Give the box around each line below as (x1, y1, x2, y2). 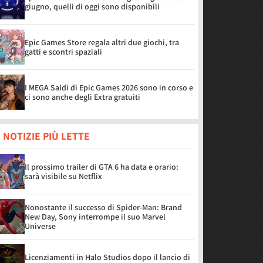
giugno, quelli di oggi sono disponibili (25, 1, 160, 12)
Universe (25, 221, 56, 231)
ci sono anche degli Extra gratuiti (25, 92, 140, 102)
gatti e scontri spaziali (25, 46, 102, 57)
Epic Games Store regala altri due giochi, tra (25, 37, 179, 48)
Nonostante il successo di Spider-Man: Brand (25, 202, 182, 213)
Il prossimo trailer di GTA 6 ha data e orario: (25, 161, 178, 172)
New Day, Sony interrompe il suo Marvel (25, 211, 166, 222)
